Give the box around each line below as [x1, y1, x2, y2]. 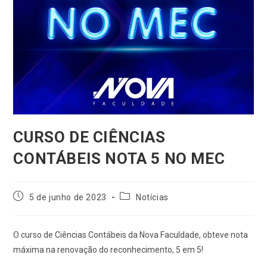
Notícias [136, 192, 169, 202]
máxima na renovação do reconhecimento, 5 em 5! [13, 244, 204, 254]
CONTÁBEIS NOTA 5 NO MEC [13, 149, 225, 167]
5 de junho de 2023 [29, 192, 107, 202]
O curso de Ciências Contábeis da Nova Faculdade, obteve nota [13, 229, 249, 240]
